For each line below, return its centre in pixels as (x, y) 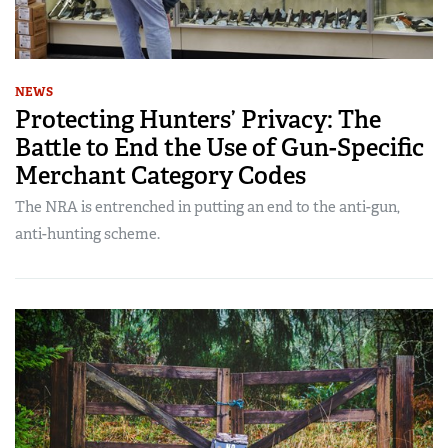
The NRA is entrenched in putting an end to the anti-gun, (207, 206)
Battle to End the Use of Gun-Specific (219, 147)
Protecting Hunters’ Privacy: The (198, 119)
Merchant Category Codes (160, 175)
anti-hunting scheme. (87, 233)
